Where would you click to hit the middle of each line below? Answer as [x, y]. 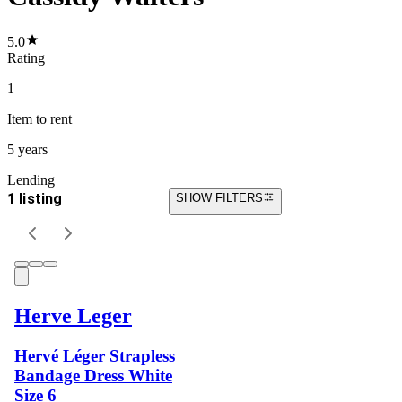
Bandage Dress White [93, 375]
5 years [27, 149]
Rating [26, 57]
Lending [31, 179]
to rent [52, 118]
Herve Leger [73, 315]
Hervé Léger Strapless [95, 355]
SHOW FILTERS [219, 197]
